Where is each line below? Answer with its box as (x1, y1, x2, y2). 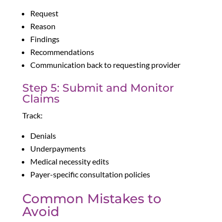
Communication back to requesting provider (30, 60, 180, 70)
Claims (22, 92, 59, 106)
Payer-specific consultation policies (30, 169, 150, 179)
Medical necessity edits (30, 157, 109, 166)
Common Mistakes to (22, 191, 162, 207)
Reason (30, 21, 55, 31)
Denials (30, 131, 56, 141)
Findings (30, 34, 59, 44)
